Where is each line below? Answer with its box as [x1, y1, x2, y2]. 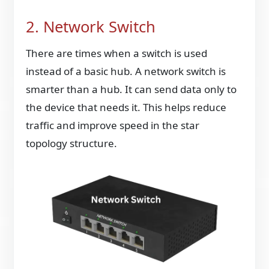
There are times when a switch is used [26, 46, 208, 61]
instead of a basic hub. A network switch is [26, 64, 226, 79]
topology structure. [26, 136, 118, 151]
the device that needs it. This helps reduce [26, 100, 227, 115]
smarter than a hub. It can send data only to [26, 82, 237, 97]
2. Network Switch [26, 16, 156, 37]
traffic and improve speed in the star [26, 118, 200, 133]
